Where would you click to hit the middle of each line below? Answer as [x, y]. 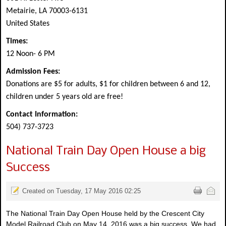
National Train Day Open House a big [106, 151]
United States [28, 23]
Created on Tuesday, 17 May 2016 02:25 [81, 191]
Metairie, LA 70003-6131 [47, 11]
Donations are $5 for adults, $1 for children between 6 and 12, [108, 84]
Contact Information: [42, 114]
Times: [17, 41]
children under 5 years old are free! [65, 97]
